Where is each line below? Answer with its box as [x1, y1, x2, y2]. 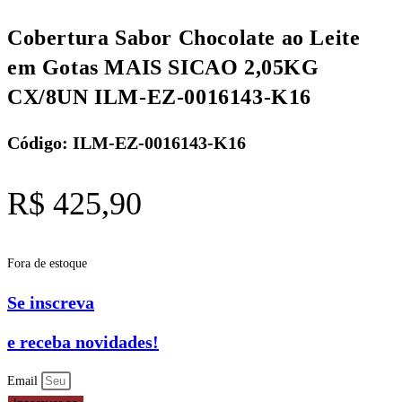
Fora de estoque [7, 257, 87, 271]
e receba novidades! [7, 332, 159, 353]
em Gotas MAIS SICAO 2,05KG [7, 56, 319, 80]
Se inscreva [7, 292, 94, 312]
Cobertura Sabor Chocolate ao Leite [7, 26, 361, 50]
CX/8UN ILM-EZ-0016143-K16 [7, 85, 312, 109]
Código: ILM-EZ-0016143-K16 [7, 133, 246, 153]
